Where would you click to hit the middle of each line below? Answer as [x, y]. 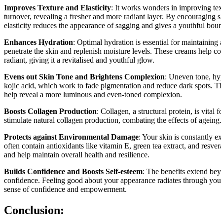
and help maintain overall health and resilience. [77, 154]
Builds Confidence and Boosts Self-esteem [73, 171]
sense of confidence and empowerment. [65, 189]
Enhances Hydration [38, 42]
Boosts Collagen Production [50, 111]
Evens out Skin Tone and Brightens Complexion [84, 76]
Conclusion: [34, 210]
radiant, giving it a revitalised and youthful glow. [79, 60]
